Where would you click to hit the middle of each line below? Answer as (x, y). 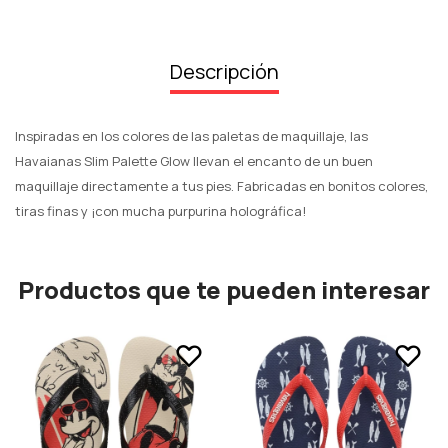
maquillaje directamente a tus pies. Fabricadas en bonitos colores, (221, 186)
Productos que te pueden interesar (224, 289)
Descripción (224, 71)
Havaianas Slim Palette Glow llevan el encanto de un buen (194, 161)
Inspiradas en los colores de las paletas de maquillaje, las (191, 136)
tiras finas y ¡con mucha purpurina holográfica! (160, 211)
